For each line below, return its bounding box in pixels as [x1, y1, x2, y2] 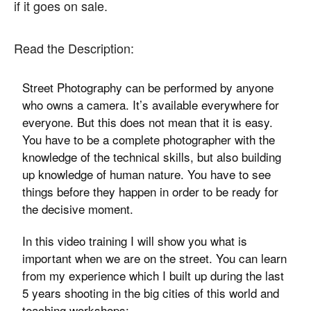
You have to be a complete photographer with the [22, 131, 276, 148]
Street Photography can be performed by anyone [22, 78, 274, 96]
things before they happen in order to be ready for [22, 183, 279, 200]
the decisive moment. [22, 200, 134, 217]
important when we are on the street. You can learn [22, 249, 287, 267]
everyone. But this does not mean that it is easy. [22, 113, 274, 131]
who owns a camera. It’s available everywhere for [22, 96, 280, 113]
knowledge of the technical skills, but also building [22, 148, 282, 165]
